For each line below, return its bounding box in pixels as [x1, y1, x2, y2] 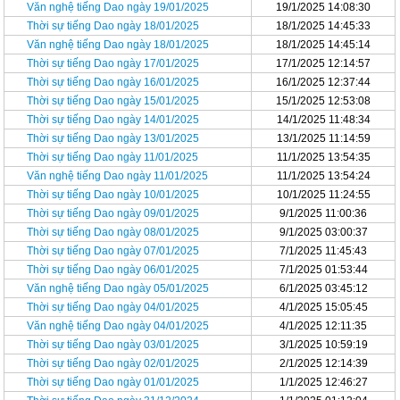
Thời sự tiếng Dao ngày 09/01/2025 [27, 207, 200, 220]
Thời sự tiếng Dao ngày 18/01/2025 [27, 20, 200, 32]
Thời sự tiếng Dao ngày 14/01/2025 [27, 113, 200, 126]
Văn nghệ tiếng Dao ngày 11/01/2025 [27, 170, 209, 182]
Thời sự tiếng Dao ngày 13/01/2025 [27, 132, 200, 145]
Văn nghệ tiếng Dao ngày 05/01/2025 [27, 282, 210, 295]
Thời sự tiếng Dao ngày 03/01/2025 [27, 338, 200, 351]
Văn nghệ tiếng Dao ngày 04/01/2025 [27, 320, 210, 332]
